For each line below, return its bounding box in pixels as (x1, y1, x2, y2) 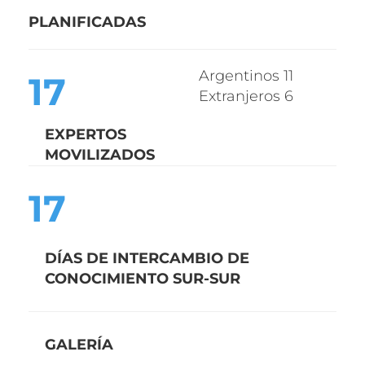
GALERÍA (45, 335, 113, 354)
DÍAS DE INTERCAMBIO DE (45, 248, 249, 267)
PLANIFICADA (29, 12, 137, 31)
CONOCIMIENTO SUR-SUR (45, 269, 240, 288)
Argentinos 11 (199, 66, 293, 85)
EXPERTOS (45, 125, 126, 143)
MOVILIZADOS (45, 145, 155, 164)
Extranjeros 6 (199, 86, 293, 105)
